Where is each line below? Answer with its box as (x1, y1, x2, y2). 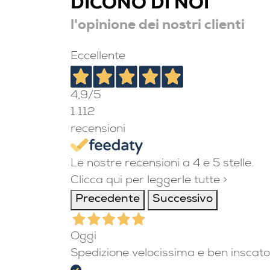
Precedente (75, 194, 140, 206)
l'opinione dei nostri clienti (71, 19, 245, 33)
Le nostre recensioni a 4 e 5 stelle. (71, 159, 254, 171)
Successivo (152, 194, 213, 206)
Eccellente (71, 51, 125, 63)
